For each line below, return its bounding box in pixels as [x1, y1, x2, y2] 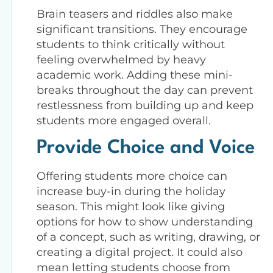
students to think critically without [37, 37, 225, 51]
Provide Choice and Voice [37, 138, 255, 157]
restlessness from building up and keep [37, 98, 253, 112]
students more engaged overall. [37, 113, 211, 127]
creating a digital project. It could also [37, 245, 243, 259]
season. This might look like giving [37, 199, 225, 213]
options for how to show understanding [37, 214, 253, 229]
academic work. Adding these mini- [37, 68, 233, 82]
